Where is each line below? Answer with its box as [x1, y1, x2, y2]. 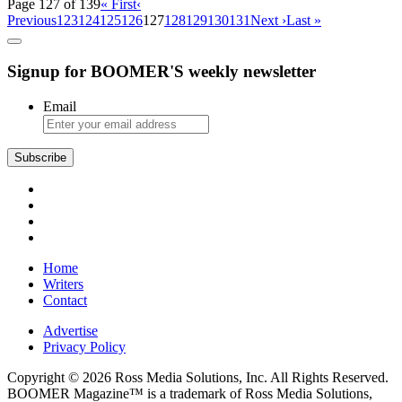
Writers [43, 275, 83, 292]
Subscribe [14, 150, 66, 164]
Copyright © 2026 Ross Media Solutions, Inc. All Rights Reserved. [7, 369, 389, 385]
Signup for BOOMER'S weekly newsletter [7, 61, 316, 81]
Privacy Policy [43, 338, 126, 354]
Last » [286, 13, 321, 29]
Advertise [43, 322, 98, 338]
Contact [43, 292, 87, 308]
